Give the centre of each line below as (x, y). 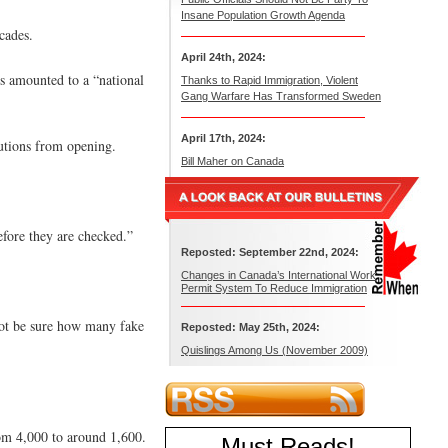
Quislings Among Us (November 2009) (274, 350)
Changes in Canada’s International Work (278, 275)
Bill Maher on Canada (232, 161)
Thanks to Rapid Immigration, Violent (269, 80)
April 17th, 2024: (223, 138)
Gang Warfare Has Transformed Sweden (281, 96)
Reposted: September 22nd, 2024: (270, 252)
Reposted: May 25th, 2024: (250, 327)
